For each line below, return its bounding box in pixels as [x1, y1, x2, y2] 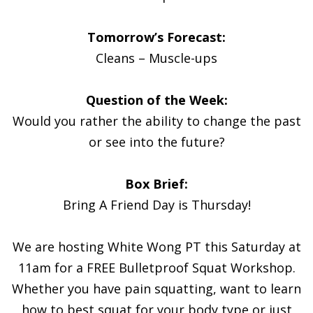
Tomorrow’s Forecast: [87, 28, 226, 45]
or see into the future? [88, 133, 225, 150]
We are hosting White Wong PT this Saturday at [12, 238, 301, 255]
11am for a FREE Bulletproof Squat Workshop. [17, 259, 296, 276]
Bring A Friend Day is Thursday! [62, 196, 251, 213]
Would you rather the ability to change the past [12, 112, 301, 129]
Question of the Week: [85, 91, 228, 108]
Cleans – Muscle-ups [96, 49, 217, 66]
